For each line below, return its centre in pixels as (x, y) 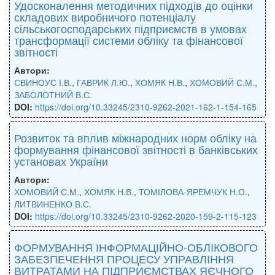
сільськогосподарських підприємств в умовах (130, 28)
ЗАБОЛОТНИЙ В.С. (53, 94)
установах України (61, 161)
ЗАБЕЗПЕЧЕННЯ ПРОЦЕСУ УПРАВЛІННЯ (124, 258)
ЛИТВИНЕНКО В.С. (53, 203)
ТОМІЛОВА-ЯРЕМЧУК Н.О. (193, 191)
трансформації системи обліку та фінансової (129, 40)
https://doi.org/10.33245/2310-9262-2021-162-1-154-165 (146, 107)
